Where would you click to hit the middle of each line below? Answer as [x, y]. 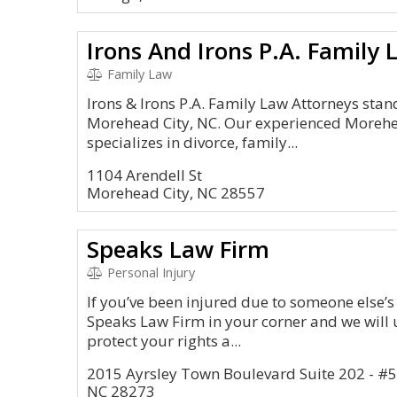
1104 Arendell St [144, 175]
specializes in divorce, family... [192, 142]
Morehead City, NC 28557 [176, 193]
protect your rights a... [164, 341]
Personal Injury [149, 272]
